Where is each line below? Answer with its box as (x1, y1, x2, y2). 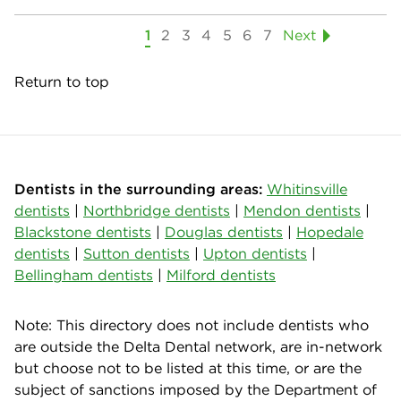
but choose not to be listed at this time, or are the (14, 358, 362, 377)
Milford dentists (166, 265, 276, 284)
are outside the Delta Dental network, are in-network (14, 337, 382, 355)
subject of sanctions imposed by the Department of (14, 380, 377, 398)
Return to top (14, 72, 109, 90)
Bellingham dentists (14, 265, 153, 284)
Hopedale (296, 222, 363, 241)
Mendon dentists (243, 200, 361, 219)
